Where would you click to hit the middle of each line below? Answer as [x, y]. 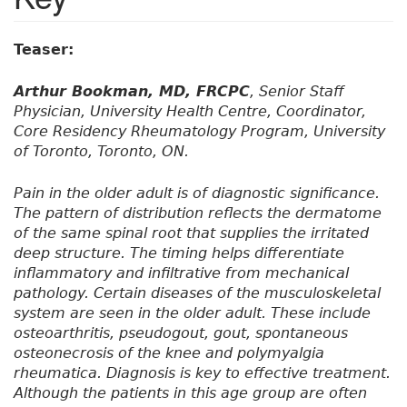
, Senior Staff [297, 92]
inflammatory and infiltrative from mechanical [181, 273]
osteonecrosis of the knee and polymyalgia [169, 353]
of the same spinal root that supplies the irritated [191, 233]
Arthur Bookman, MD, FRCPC [132, 92]
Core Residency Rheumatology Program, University [199, 132]
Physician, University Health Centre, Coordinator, [190, 112]
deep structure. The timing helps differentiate [179, 253]
